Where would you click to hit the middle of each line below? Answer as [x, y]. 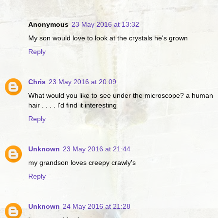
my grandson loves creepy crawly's [82, 162]
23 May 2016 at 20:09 [82, 82]
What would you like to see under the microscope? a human [121, 95]
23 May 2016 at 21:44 [97, 149]
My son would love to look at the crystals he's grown [108, 38]
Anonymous [48, 24]
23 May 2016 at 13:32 [105, 24]
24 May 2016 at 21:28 [97, 206]
